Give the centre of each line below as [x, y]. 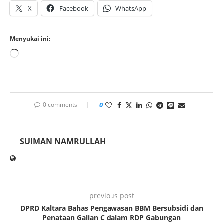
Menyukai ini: [30, 39]
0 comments [60, 105]
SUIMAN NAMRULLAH [63, 142]
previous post [111, 196]
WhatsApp [131, 9]
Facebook [74, 9]
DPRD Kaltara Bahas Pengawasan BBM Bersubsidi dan [111, 208]
